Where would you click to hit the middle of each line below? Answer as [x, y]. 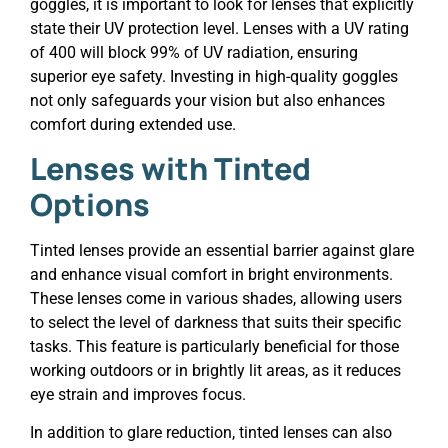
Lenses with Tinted [170, 168]
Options [90, 204]
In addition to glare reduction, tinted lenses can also [211, 433]
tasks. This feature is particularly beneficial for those [214, 346]
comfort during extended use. [133, 124]
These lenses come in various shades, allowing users [216, 298]
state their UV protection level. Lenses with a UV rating [219, 28]
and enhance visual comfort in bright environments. [211, 274]
